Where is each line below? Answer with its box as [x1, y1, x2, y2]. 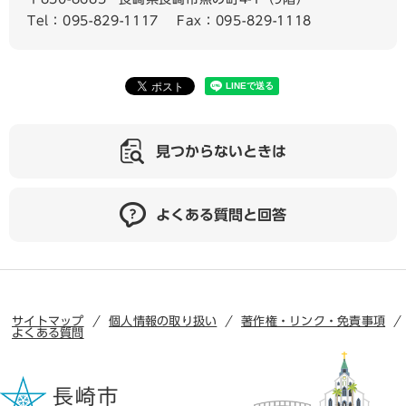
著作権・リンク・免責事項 [240, 315, 386, 327]
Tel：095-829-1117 [27, 14, 159, 27]
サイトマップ [12, 315, 84, 327]
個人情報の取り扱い [108, 315, 217, 327]
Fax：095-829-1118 [176, 14, 313, 27]
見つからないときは [156, 144, 286, 159]
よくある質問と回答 [156, 208, 286, 222]
